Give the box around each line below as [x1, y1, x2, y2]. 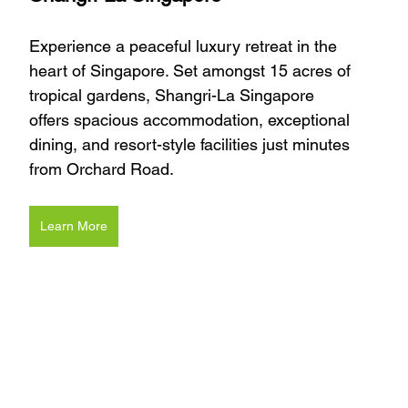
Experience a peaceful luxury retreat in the [29, 36, 342, 56]
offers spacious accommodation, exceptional [29, 110, 354, 130]
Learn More [40, 219, 107, 234]
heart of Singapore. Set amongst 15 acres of [29, 61, 355, 81]
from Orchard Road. [29, 159, 174, 179]
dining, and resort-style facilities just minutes [29, 135, 354, 155]
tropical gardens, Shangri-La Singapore [29, 86, 319, 106]
